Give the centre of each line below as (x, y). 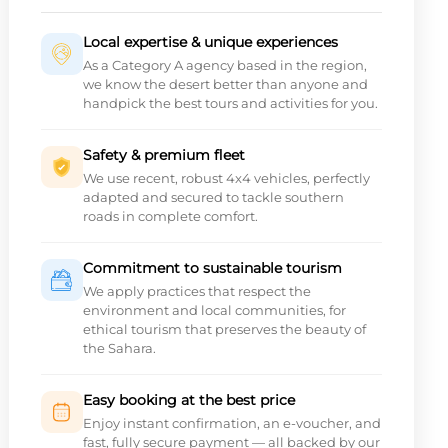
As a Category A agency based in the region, (224, 64)
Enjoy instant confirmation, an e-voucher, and (231, 422)
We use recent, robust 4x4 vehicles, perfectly (226, 177)
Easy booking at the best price (188, 399)
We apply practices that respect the (196, 290)
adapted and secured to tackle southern (213, 196)
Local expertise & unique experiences (210, 41)
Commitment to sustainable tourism (212, 267)
